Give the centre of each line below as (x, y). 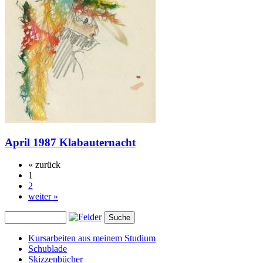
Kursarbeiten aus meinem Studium (92, 238)
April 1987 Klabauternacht (70, 142)
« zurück (44, 165)
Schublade (48, 249)
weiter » (43, 197)
